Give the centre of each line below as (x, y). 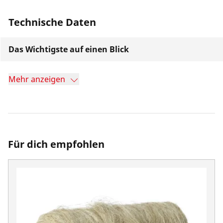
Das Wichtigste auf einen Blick (69, 49)
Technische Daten (52, 22)
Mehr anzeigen (37, 79)
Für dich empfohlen (56, 144)
